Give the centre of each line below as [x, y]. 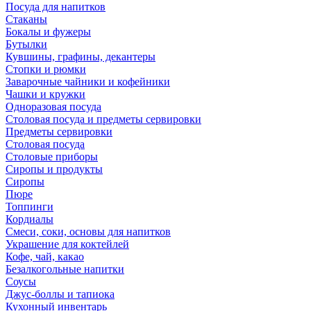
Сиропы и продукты [54, 169]
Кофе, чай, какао [45, 257]
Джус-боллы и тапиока [60, 294]
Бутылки [26, 44]
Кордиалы [30, 219]
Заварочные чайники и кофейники [88, 82]
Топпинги [30, 207]
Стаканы [26, 19]
